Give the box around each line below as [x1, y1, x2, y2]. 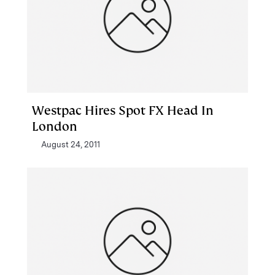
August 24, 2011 [41, 140, 100, 149]
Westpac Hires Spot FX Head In [32, 103, 214, 118]
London [32, 118, 77, 134]
